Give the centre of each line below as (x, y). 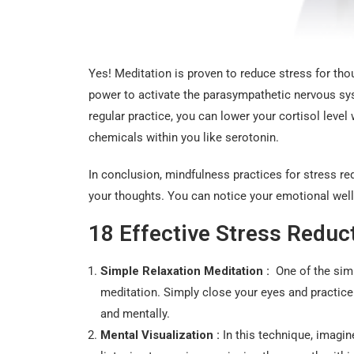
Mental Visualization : (160, 335)
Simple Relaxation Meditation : (185, 271)
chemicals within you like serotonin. (184, 137)
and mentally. (135, 313)
